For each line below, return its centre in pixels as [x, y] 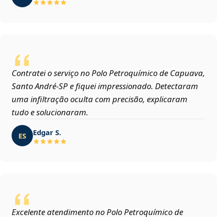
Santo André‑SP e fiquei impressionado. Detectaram [105, 86]
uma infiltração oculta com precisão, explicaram [100, 99]
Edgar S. [47, 132]
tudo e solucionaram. [50, 112]
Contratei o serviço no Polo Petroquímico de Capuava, [108, 73]
